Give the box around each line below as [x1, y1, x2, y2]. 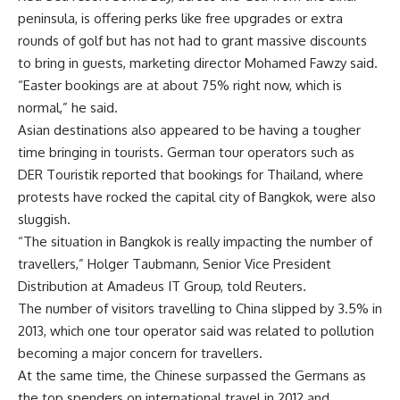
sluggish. [18, 210, 71, 228]
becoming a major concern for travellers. [18, 344, 262, 362]
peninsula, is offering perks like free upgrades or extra [18, 9, 343, 27]
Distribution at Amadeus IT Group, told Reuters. [18, 277, 306, 295]
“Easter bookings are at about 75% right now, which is [18, 76, 342, 94]
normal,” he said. [18, 98, 118, 116]
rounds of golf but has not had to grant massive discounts [18, 31, 367, 49]
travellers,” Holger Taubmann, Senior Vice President [18, 254, 331, 272]
